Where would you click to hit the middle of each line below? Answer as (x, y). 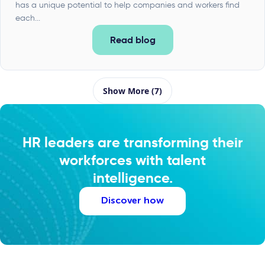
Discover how (132, 201)
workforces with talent (132, 160)
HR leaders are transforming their (132, 142)
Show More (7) (132, 91)
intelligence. (132, 178)
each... (28, 18)
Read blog (132, 40)
